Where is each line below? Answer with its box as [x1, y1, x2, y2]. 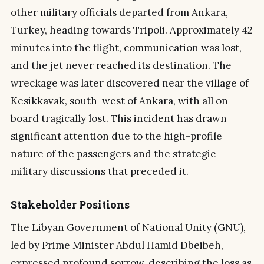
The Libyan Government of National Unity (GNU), [11, 221, 246, 235]
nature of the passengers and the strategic [11, 147, 216, 160]
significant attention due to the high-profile [11, 129, 222, 143]
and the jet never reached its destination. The [11, 58, 232, 72]
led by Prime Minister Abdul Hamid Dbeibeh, [11, 239, 223, 252]
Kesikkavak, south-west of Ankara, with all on [11, 94, 228, 107]
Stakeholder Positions [11, 198, 130, 212]
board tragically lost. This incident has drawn [11, 111, 227, 125]
